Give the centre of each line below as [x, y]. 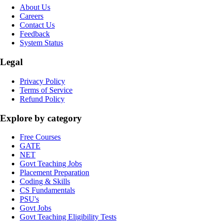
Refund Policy [42, 99]
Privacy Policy [42, 81]
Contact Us [37, 25]
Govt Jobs [36, 208]
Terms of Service [46, 90]
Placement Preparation [55, 173]
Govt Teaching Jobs [51, 164]
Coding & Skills [45, 182]
